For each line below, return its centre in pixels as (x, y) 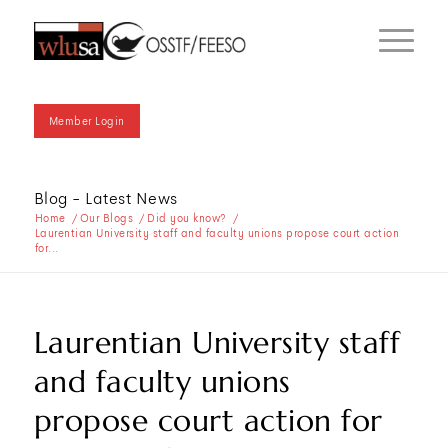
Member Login (86, 121)
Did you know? (187, 218)
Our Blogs (106, 218)
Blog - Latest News (105, 198)
